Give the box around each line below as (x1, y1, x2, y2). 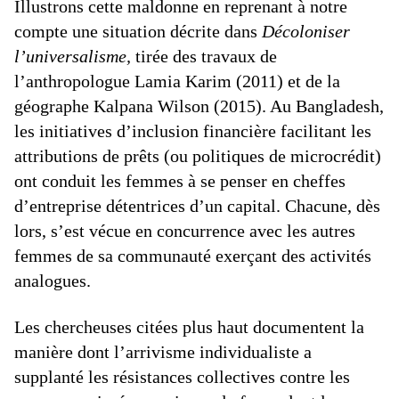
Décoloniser (262, 21, 350, 41)
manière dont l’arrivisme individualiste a (14, 342, 312, 362)
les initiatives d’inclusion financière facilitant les (14, 121, 371, 141)
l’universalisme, (14, 46, 131, 66)
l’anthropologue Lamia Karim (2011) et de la (14, 71, 340, 91)
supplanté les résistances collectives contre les (14, 367, 350, 387)
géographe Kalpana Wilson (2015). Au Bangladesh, (14, 96, 384, 116)
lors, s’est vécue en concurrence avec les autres (14, 221, 355, 240)
